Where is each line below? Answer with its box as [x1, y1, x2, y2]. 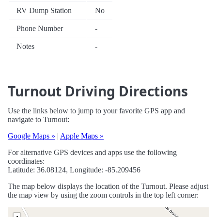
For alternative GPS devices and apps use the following [8, 148, 177, 157]
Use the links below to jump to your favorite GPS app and [8, 107, 185, 115]
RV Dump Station [16, 6, 72, 15]
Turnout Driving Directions [8, 82, 188, 101]
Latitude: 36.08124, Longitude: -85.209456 [8, 166, 140, 174]
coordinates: [8, 157, 45, 166]
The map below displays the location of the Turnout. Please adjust [8, 182, 208, 191]
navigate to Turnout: [8, 115, 69, 124]
